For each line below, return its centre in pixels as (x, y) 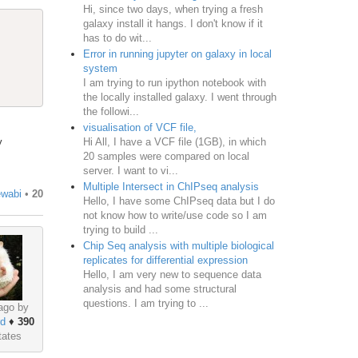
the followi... (111, 111)
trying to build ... (120, 229)
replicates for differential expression (165, 260)
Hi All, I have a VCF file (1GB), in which (174, 141)
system (100, 68)
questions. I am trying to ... (145, 303)
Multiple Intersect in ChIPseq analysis (171, 186)
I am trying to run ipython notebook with (174, 82)
